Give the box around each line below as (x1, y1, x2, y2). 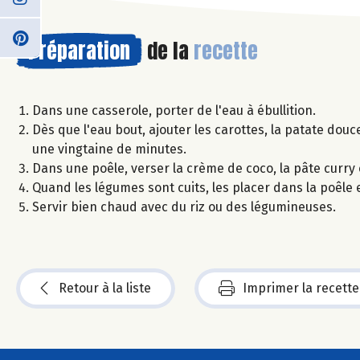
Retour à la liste (59, 280, 151, 296)
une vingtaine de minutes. (32, 141, 186, 157)
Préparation (28, 34, 130, 67)
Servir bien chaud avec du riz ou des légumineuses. (32, 198, 336, 215)
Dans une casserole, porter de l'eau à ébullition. (32, 102, 316, 118)
